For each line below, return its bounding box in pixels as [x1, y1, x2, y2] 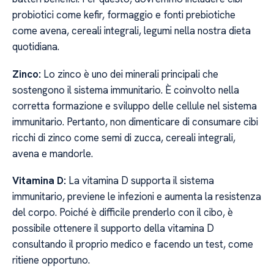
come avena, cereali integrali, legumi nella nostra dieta [12, 24, 251, 38]
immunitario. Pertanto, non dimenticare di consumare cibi [12, 114, 258, 128]
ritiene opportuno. [12, 253, 90, 267]
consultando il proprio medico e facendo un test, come [12, 237, 253, 251]
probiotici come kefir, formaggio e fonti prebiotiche [12, 8, 235, 22]
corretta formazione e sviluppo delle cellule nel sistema [12, 98, 257, 113]
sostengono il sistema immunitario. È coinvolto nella [12, 83, 239, 97]
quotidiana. [12, 40, 59, 54]
